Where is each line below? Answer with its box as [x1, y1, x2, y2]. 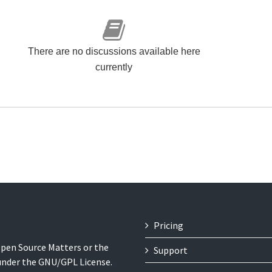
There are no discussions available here [27, 46, 200, 56]
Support [154, 244, 188, 256]
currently [95, 62, 132, 72]
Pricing [154, 219, 183, 231]
